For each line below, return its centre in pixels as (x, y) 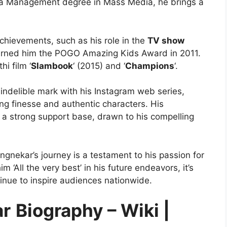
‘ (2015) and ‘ (99, 66)
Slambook (52, 66)
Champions (150, 66)
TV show (166, 40)
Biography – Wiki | (93, 211)
